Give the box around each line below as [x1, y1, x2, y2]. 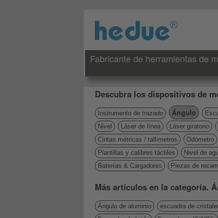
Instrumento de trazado [98, 109, 163, 117]
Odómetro [186, 136, 214, 143]
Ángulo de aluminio [98, 202, 151, 210]
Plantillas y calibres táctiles [98, 149, 175, 156]
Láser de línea [121, 123, 161, 130]
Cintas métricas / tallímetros [98, 136, 178, 143]
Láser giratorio [169, 123, 209, 130]
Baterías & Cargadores [98, 162, 162, 169]
